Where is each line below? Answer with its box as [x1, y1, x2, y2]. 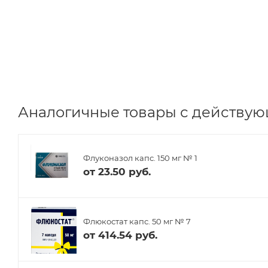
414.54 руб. [98, 229, 157, 242]
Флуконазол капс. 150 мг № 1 [83, 153, 197, 163]
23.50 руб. [98, 166, 151, 178]
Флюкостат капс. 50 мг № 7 [83, 217, 191, 227]
